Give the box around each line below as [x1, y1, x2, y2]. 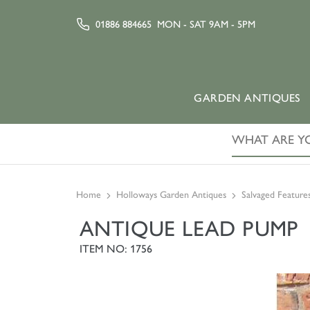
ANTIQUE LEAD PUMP [80, 216, 299, 241]
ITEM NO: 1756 [80, 242, 152, 255]
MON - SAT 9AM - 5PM [157, 18, 255, 30]
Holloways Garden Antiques [116, 189, 226, 201]
